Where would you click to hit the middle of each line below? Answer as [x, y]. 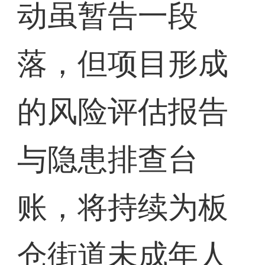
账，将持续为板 [123, 208]
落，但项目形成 [123, 64]
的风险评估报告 [123, 112]
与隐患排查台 [108, 160]
